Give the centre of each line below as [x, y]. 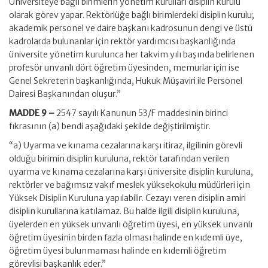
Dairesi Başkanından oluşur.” [65, 94]
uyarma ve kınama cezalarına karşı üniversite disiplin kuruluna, [131, 172]
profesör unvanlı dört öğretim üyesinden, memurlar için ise [124, 68]
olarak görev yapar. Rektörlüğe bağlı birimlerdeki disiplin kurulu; [132, 15]
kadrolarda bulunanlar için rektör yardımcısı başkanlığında [122, 41]
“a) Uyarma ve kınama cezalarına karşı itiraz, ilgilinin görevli [126, 145]
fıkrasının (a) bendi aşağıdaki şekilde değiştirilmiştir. [110, 126]
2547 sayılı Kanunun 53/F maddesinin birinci [142, 113]
